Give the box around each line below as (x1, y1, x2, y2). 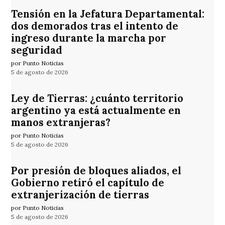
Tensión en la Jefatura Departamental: (11, 8, 205, 21)
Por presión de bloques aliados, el (11, 164, 182, 178)
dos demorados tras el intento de (11, 20, 179, 33)
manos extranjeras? (11, 116, 111, 130)
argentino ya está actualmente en (11, 104, 181, 118)
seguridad (11, 44, 63, 57)
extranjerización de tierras (11, 188, 150, 202)
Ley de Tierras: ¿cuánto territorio (11, 92, 184, 105)
